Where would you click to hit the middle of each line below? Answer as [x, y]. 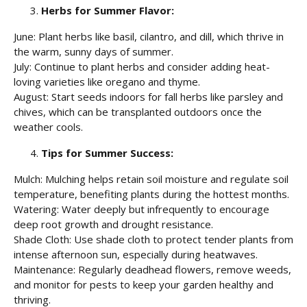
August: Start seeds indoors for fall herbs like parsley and [148, 97]
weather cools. [48, 127]
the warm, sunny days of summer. [94, 51]
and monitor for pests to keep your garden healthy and [144, 284]
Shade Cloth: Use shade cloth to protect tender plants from [153, 239]
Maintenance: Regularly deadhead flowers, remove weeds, [152, 269]
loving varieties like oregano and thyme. [107, 82]
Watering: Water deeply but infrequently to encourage [142, 209]
